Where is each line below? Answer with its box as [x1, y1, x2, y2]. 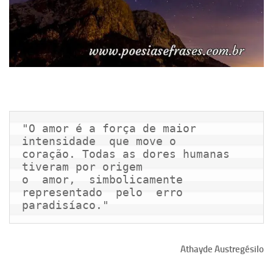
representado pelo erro [22, 185, 183, 199]
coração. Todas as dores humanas [22, 147, 230, 160]
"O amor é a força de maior [22, 121, 196, 135]
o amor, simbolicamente [22, 172, 183, 186]
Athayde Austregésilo [180, 243, 264, 255]
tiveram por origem [22, 160, 143, 173]
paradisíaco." [22, 198, 109, 211]
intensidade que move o [22, 134, 176, 147]
